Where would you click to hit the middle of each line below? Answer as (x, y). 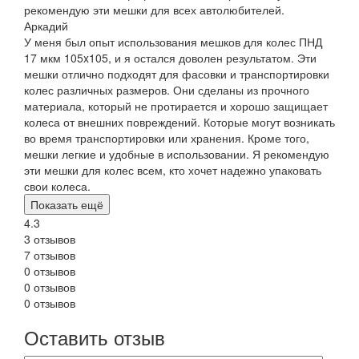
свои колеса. (57, 186)
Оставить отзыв (95, 337)
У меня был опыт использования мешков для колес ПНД (173, 41)
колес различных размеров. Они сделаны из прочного (167, 89)
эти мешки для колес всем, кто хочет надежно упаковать (173, 169)
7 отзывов (50, 254)
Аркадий (46, 25)
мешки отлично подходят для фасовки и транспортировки (177, 73)
